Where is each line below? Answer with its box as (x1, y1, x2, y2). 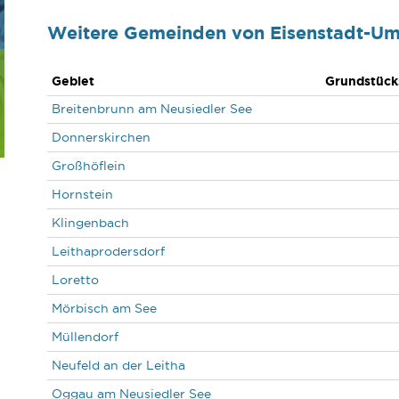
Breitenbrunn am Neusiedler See (51, 102, 252, 116)
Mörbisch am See (51, 301, 157, 315)
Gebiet (51, 74, 94, 88)
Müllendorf (51, 330, 118, 344)
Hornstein (51, 187, 113, 201)
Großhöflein (51, 159, 126, 173)
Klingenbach (51, 216, 129, 230)
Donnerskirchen (51, 130, 151, 144)
